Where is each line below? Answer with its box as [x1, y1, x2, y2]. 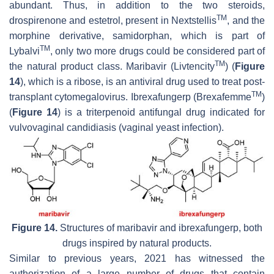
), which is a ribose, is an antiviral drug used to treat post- [20, 76, 265, 87]
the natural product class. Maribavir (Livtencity [9, 61, 215, 72]
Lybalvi [9, 45, 40, 56]
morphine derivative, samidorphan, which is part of [9, 30, 265, 41]
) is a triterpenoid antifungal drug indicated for [57, 106, 265, 117]
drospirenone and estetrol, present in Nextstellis [9, 15, 217, 26]
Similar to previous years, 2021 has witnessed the [9, 253, 265, 264]
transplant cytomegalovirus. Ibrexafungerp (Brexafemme [9, 91, 251, 102]
